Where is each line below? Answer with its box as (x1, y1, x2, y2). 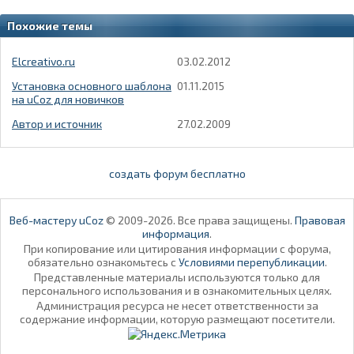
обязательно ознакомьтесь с (27, 254, 179, 269)
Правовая (294, 213, 345, 227)
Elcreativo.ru (12, 55, 75, 69)
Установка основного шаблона (12, 79, 171, 93)
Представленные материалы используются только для (34, 269, 320, 284)
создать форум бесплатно (108, 166, 246, 180)
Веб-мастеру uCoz (9, 213, 104, 227)
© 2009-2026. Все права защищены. (103, 213, 295, 227)
